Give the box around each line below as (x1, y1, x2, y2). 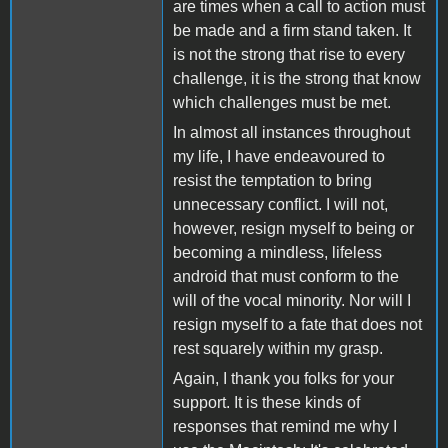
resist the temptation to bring (173, 171, 372, 189)
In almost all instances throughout (173, 123, 410, 141)
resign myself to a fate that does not (173, 315, 422, 333)
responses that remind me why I (173, 417, 397, 435)
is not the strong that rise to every (173, 45, 405, 63)
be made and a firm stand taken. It (173, 21, 411, 39)
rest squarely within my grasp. (173, 339, 383, 357)
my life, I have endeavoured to (173, 147, 385, 165)
